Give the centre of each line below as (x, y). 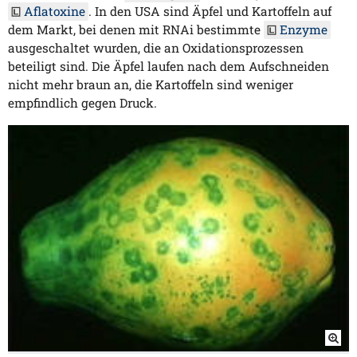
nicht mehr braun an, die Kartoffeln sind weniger (151, 85)
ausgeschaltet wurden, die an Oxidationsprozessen (156, 48)
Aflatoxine (55, 12)
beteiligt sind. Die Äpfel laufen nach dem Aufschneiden (169, 67)
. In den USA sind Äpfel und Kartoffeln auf (210, 12)
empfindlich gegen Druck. (82, 103)
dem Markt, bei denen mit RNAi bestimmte (136, 30)
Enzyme (304, 30)
